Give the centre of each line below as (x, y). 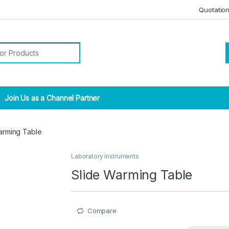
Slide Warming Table (132, 175)
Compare (102, 211)
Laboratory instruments (105, 156)
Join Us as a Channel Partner (51, 98)
